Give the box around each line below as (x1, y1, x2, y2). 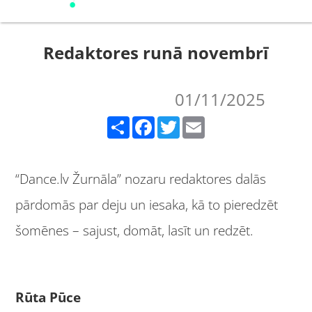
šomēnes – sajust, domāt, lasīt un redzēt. (15, 221, 258, 240)
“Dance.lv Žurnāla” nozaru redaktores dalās (15, 169, 267, 188)
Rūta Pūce (15, 288, 85, 306)
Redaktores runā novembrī (43, 41, 269, 64)
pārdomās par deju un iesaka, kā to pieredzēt (15, 195, 279, 214)
